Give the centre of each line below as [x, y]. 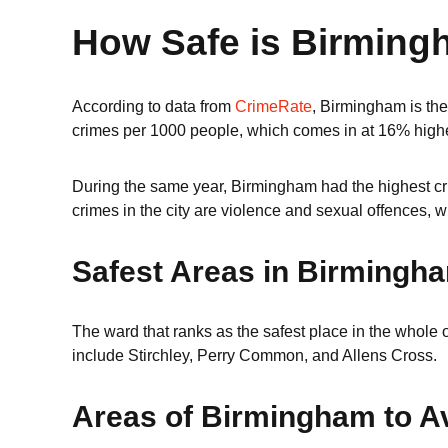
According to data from [153, 106]
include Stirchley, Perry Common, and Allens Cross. [254, 355]
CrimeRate [273, 106]
